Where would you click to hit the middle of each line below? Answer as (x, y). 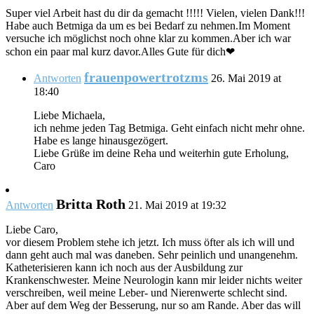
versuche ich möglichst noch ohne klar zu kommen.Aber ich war (148, 39)
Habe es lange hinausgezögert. (101, 141)
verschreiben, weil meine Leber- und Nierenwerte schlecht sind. (146, 293)
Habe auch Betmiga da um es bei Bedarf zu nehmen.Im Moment (148, 26)
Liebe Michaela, (69, 116)
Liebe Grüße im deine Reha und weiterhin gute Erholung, (161, 153)
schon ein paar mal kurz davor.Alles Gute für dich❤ (120, 52)
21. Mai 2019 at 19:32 (177, 205)
